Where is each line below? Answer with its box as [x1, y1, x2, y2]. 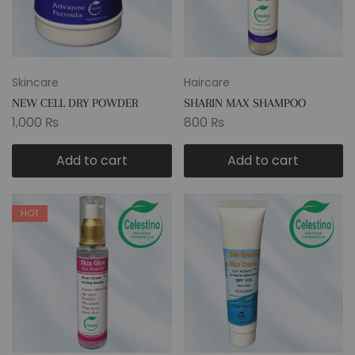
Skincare [12, 74, 59, 90]
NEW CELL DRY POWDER [12, 95, 138, 110]
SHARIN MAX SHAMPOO [183, 95, 306, 110]
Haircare [183, 74, 230, 90]
